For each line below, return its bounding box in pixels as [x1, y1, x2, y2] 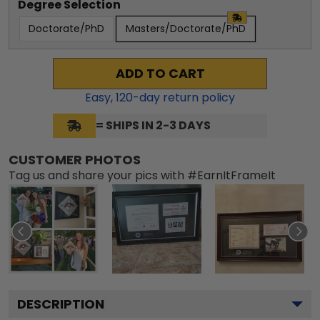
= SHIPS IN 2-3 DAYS [96, 116, 211, 134]
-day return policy [133, 89, 235, 106]
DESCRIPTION [17, 294, 104, 313]
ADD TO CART [115, 64, 205, 82]
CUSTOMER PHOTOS [9, 150, 141, 169]
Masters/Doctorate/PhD [126, 21, 246, 36]
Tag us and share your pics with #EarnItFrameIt [9, 166, 276, 184]
